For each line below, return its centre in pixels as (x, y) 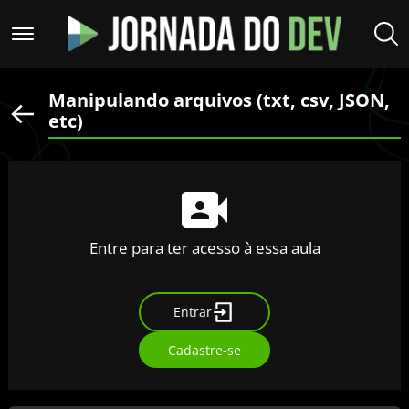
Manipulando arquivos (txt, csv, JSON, (219, 100)
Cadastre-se (204, 351)
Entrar (193, 312)
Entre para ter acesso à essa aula (204, 247)
